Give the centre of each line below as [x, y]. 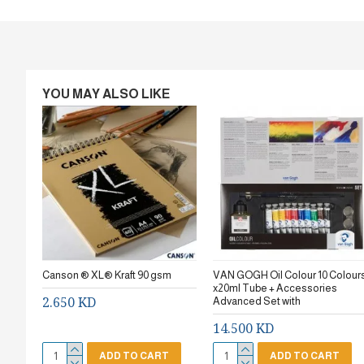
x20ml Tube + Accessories [275, 288]
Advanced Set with [257, 301]
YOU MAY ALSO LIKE [106, 94]
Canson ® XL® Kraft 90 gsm [107, 275]
